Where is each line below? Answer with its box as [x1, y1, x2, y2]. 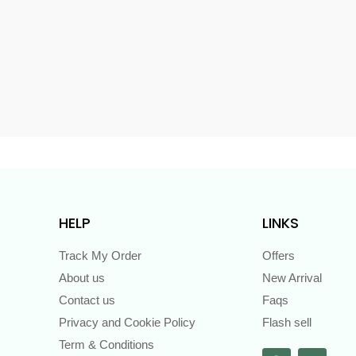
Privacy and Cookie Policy [59, 315, 195, 329]
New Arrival [262, 271, 322, 284]
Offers [262, 249, 295, 262]
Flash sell [262, 315, 311, 329]
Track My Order [59, 249, 141, 262]
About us [59, 271, 105, 284]
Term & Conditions [59, 338, 154, 351]
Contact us [59, 293, 115, 307]
